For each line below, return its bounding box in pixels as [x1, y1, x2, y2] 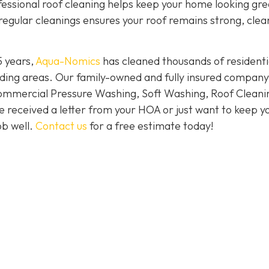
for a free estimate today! [87, 119, 213, 133]
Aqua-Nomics [35, 54, 100, 68]
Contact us [35, 119, 87, 133]
